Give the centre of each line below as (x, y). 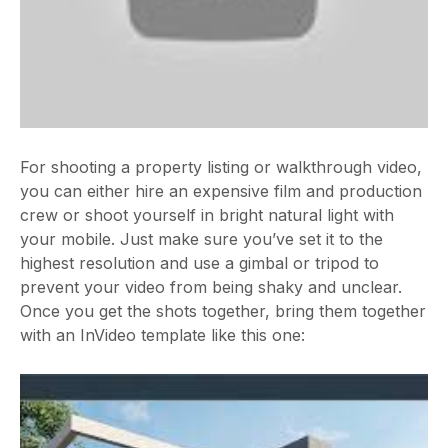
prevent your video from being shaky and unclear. (211, 287)
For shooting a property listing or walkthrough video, (221, 167)
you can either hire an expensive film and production (221, 191)
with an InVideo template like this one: (162, 335)
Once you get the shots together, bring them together (223, 311)
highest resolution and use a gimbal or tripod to (199, 263)
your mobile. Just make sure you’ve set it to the (201, 239)
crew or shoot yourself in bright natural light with (207, 215)
